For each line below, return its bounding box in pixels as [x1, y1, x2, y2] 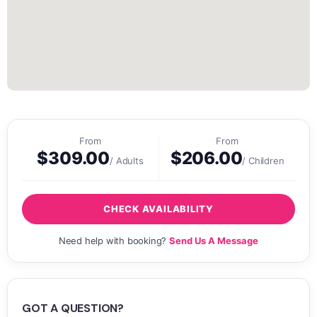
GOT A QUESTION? [22, 300, 124, 316]
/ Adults [110, 154, 144, 166]
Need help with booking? [58, 234, 170, 246]
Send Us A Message [169, 234, 259, 246]
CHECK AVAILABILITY [103, 202, 214, 214]
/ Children [242, 154, 284, 166]
